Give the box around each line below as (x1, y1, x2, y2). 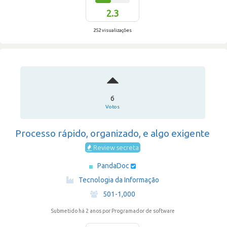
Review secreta (91, 144, 139, 151)
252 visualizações (93, 27, 132, 33)
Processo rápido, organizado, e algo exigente (15, 128, 210, 139)
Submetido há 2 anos (50, 208, 102, 214)
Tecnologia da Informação (78, 176, 159, 184)
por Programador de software (102, 208, 175, 214)
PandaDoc (97, 162, 131, 170)
